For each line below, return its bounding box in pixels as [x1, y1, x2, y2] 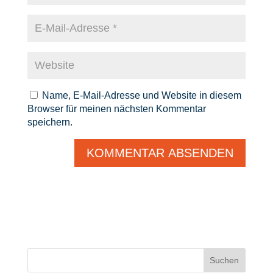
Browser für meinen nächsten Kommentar [27, 104, 206, 114]
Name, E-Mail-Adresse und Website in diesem [41, 90, 241, 101]
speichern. [27, 117, 73, 127]
